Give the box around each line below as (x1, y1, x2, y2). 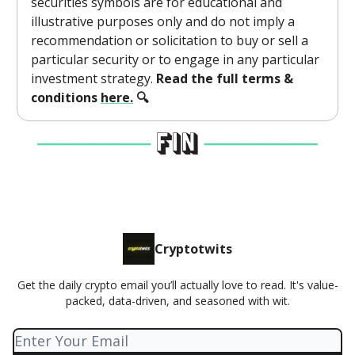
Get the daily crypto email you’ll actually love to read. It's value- (17, 277, 338, 292)
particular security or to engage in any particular (31, 51, 319, 69)
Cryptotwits (155, 240, 232, 258)
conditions (31, 89, 101, 107)
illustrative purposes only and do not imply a (31, 13, 295, 31)
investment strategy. (31, 70, 156, 88)
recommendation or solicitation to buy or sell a (31, 32, 308, 50)
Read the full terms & (156, 70, 293, 88)
